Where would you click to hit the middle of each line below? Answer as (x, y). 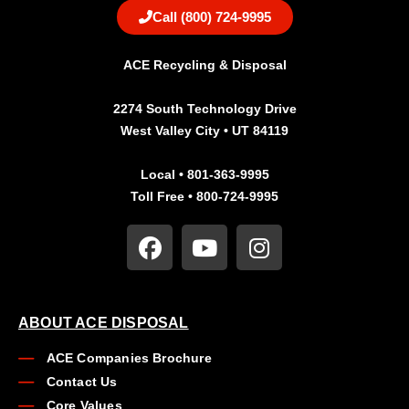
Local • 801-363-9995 (204, 174)
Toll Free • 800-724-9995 (204, 196)
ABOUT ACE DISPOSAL (104, 323)
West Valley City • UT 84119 (204, 131)
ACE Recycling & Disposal (204, 65)
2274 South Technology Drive (204, 109)
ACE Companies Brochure (129, 358)
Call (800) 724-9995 (211, 17)
